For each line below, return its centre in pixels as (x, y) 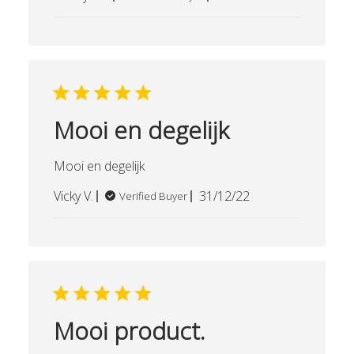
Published (250, 195)
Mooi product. (129, 331)
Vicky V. (73, 196)
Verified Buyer (153, 196)
